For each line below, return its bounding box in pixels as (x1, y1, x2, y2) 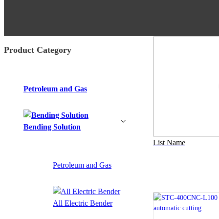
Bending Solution (23, 122, 81, 131)
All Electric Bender (53, 198, 112, 207)
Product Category (4, 44, 71, 55)
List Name (153, 138, 185, 147)
